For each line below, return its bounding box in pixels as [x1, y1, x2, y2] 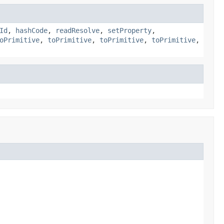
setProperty [107, 26, 151, 34]
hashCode [15, 26, 47, 34]
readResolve [55, 26, 99, 34]
